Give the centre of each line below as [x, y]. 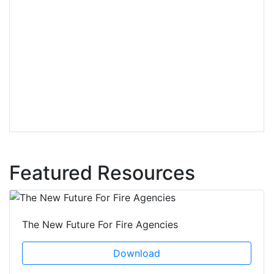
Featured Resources [102, 172]
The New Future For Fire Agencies [100, 224]
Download [137, 253]
